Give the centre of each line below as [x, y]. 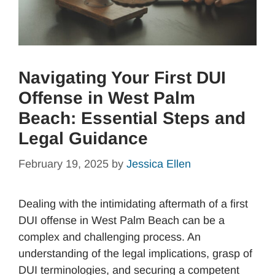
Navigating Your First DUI [122, 77]
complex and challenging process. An [110, 237]
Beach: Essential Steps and [132, 118]
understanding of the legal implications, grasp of [135, 253]
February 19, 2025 [64, 164]
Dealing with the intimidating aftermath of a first [133, 203]
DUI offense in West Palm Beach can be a [122, 220]
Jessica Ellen [159, 164]
